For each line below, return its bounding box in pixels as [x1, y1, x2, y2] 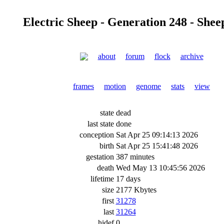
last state [87, 119, 114, 128]
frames [73, 82, 94, 90]
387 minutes [115, 152, 154, 161]
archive [180, 52, 203, 60]
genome [136, 82, 161, 90]
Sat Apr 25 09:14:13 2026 [115, 130, 198, 139]
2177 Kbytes [115, 185, 156, 194]
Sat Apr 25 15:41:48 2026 [115, 141, 198, 150]
